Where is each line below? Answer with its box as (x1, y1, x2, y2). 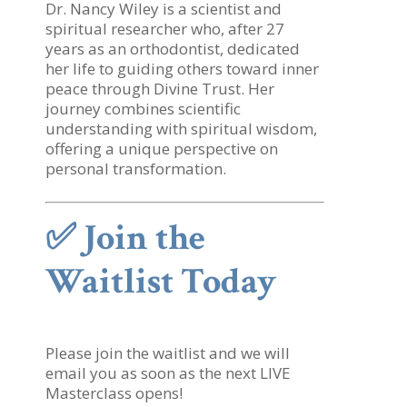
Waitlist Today (45, 257, 276, 305)
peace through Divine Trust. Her (45, 77, 274, 99)
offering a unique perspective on (45, 137, 278, 159)
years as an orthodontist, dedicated (45, 37, 300, 59)
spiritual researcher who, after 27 (45, 17, 284, 39)
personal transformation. (45, 157, 226, 179)
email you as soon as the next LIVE (45, 362, 291, 383)
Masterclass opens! (45, 382, 183, 403)
